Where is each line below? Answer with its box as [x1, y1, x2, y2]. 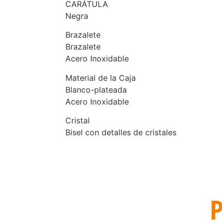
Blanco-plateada [65, 84, 127, 95]
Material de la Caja [65, 72, 136, 83]
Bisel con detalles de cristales [65, 127, 176, 138]
